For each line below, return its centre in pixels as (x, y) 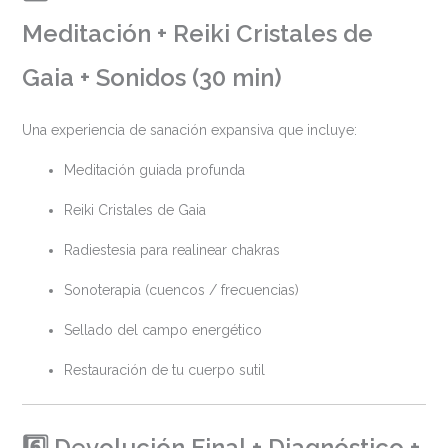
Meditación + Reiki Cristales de (197, 33)
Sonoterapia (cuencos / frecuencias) (181, 289)
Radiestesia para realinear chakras (171, 249)
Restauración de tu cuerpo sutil (164, 369)
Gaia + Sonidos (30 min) (151, 77)
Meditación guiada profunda (154, 169)
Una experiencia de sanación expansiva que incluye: (189, 129)
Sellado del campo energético (162, 329)
